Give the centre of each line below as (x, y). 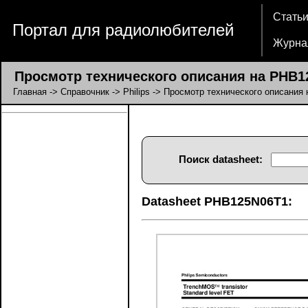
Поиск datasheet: (220, 159)
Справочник (85, 92)
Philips (136, 92)
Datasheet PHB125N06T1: (217, 201)
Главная (30, 92)
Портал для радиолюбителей (123, 30)
